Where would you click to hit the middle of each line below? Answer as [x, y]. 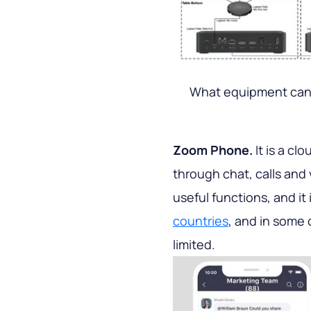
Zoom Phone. [213, 150]
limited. [194, 244]
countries [201, 220]
